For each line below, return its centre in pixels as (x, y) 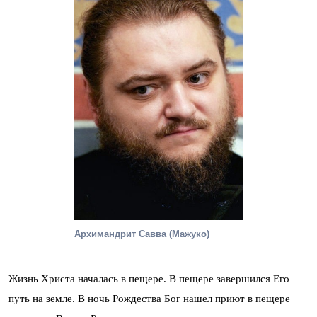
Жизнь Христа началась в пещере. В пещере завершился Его (149, 278)
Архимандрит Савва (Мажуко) (142, 234)
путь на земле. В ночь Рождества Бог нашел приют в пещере (149, 298)
